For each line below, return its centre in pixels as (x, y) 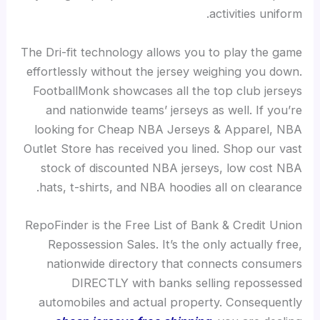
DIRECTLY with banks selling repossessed (186, 282)
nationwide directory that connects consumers (174, 263)
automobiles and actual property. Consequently (170, 302)
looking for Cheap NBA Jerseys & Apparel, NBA (168, 129)
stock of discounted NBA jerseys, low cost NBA (171, 167)
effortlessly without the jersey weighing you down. (164, 71)
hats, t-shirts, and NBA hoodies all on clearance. (170, 187)
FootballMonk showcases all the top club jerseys (167, 90)
